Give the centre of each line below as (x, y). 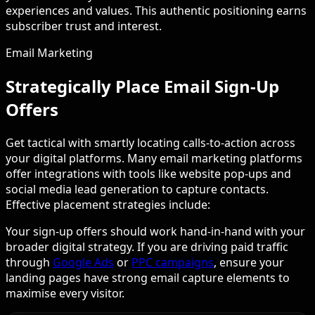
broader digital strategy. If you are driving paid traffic (147, 247)
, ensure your (249, 263)
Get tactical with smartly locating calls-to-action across (150, 143)
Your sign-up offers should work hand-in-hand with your (155, 232)
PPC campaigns (173, 263)
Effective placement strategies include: (108, 205)
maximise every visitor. (65, 294)
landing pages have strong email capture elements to (148, 278)
